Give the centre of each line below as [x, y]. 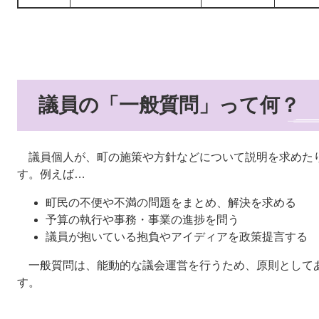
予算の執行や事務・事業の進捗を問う [142, 220]
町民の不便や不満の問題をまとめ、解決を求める [171, 203]
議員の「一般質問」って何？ [169, 105]
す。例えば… [51, 174]
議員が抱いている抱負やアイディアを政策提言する [177, 237]
